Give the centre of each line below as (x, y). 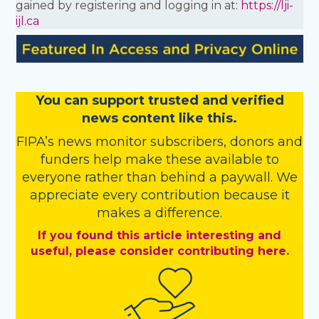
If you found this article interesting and (159, 236)
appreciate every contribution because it (159, 195)
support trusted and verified (188, 101)
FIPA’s (37, 142)
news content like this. (159, 119)
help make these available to (186, 160)
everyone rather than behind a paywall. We (159, 178)
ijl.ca (28, 21)
